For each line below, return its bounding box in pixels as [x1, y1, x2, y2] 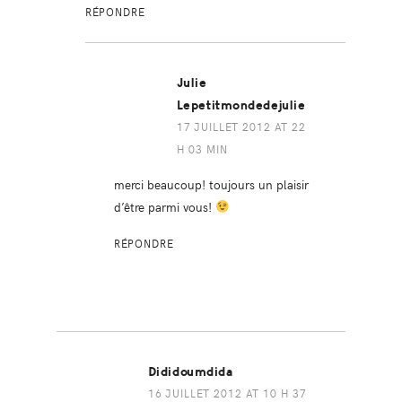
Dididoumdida [147, 363, 233, 380]
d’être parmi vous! [113, 197, 215, 215]
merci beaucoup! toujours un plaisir [113, 174, 309, 193]
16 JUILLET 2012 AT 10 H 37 [147, 385, 308, 400]
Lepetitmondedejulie [176, 97, 306, 113]
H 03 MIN [176, 141, 228, 156]
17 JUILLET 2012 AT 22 [176, 118, 306, 134]
